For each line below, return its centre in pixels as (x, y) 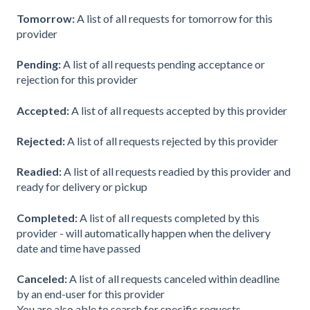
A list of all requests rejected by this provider (173, 141)
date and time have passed (79, 248)
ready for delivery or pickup (82, 187)
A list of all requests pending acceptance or (164, 64)
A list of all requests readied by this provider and (177, 172)
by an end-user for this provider (91, 294)
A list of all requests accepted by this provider (179, 110)
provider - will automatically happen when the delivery (144, 232)
